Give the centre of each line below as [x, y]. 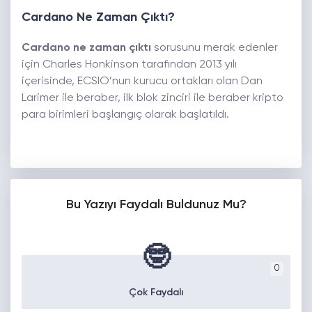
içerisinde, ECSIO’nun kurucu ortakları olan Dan [142, 82]
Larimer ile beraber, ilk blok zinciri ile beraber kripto [153, 99]
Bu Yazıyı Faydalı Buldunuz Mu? [156, 205]
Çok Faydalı [156, 293]
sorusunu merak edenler [214, 48]
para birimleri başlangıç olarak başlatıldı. [125, 115]
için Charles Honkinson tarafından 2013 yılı [129, 65]
